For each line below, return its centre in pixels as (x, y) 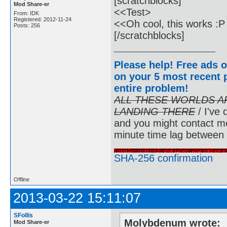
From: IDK (26, 13)
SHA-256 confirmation (163, 158)
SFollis (23, 215)
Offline (22, 179)
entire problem (149, 88)
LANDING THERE (155, 111)
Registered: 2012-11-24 (43, 19)
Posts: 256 (27, 25)
